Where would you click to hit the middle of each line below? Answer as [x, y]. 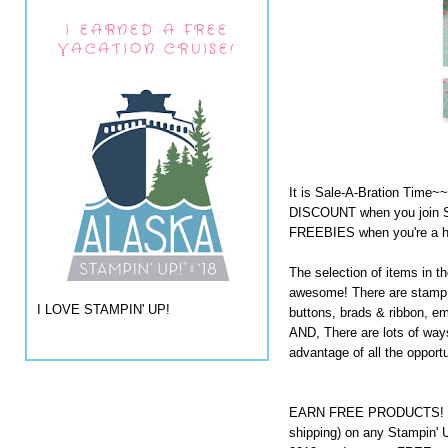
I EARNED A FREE [147, 29]
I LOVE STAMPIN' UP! [103, 310]
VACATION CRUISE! [147, 48]
